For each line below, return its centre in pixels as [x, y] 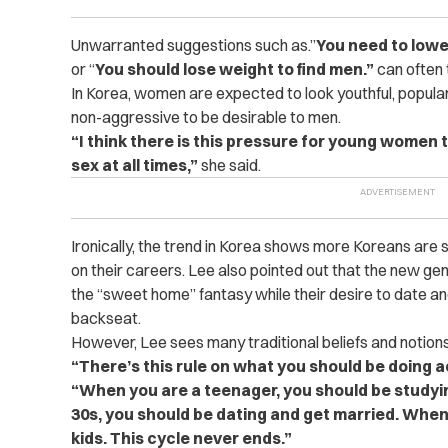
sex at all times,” [134, 165]
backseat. [105, 318]
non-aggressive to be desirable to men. [205, 117]
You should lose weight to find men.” [234, 69]
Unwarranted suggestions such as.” [193, 45]
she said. [229, 165]
